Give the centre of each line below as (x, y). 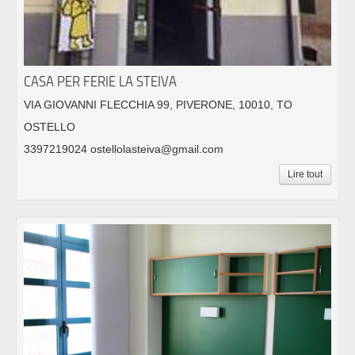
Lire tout (305, 174)
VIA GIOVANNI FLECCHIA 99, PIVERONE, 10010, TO (158, 104)
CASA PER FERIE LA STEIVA (100, 81)
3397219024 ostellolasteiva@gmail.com (124, 149)
